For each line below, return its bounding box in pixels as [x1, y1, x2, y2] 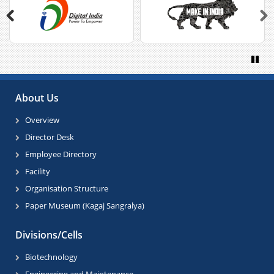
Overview [25, 114, 59, 126]
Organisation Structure [25, 183, 108, 194]
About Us [15, 91, 59, 105]
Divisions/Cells [15, 228, 83, 242]
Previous [6, 25, 55, 42]
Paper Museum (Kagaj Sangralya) [25, 200, 144, 212]
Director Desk [25, 131, 74, 143]
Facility [25, 166, 50, 177]
